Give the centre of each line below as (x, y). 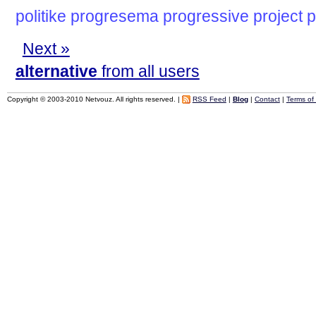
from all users (148, 71)
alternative (56, 71)
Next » (46, 48)
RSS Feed (209, 99)
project (278, 17)
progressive (206, 17)
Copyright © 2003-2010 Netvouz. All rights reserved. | (94, 99)
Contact (267, 99)
